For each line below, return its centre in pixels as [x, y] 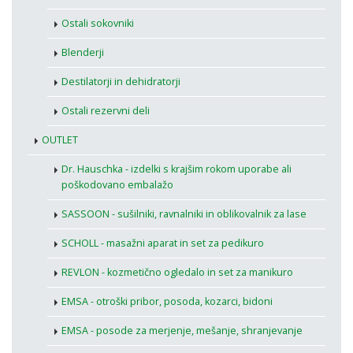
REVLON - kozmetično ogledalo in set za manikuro [177, 273]
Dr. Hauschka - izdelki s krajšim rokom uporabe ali [176, 169]
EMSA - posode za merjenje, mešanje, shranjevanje [182, 331]
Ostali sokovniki [98, 24]
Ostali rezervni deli [106, 111]
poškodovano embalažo [117, 185]
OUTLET [60, 140]
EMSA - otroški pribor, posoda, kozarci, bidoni [167, 302]
